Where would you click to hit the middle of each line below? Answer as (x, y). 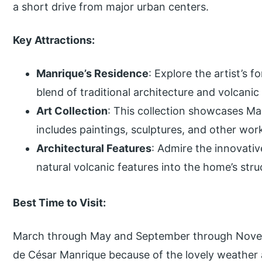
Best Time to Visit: (60, 202)
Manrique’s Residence (93, 73)
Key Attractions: (54, 40)
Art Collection (72, 111)
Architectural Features (94, 148)
